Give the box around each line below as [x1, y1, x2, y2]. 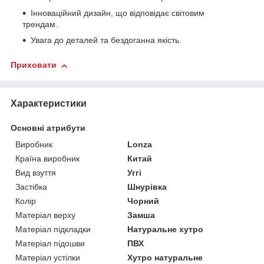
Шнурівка [127, 182, 167, 192]
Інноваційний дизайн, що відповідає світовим [31, 8, 204, 18]
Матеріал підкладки [15, 225, 91, 235]
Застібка [15, 182, 47, 192]
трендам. [22, 19, 58, 29]
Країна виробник [15, 154, 80, 164]
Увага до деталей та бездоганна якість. [31, 35, 181, 45]
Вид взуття [15, 168, 56, 178]
